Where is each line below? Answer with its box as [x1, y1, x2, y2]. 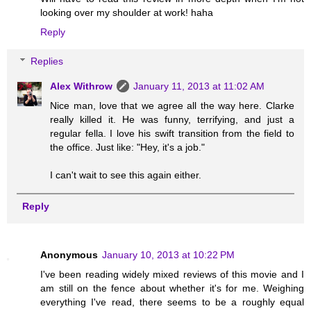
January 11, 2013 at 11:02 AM [133, 81, 265, 92]
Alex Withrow [50, 81, 113, 92]
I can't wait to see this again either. [50, 169, 202, 181]
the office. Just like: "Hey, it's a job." [50, 142, 205, 153]
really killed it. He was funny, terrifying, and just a [50, 114, 294, 126]
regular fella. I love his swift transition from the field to [50, 128, 294, 140]
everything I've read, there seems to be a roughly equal [40, 296, 304, 308]
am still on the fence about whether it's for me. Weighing [40, 283, 304, 294]
